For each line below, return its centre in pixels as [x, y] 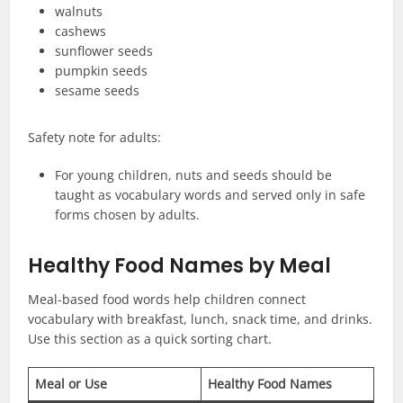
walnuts [79, 12]
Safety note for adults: [95, 138]
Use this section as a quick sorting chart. [150, 339]
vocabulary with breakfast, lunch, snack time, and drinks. [201, 319]
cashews [81, 31]
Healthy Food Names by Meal [180, 266]
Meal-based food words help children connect [167, 300]
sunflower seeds [104, 51]
